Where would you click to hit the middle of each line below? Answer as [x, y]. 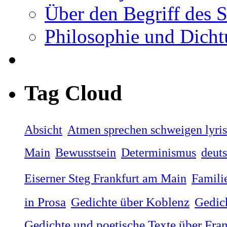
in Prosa [45, 202]
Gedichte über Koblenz [130, 202]
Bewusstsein [86, 152]
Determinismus [159, 152]
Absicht [43, 129]
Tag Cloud [73, 93]
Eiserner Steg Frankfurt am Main [105, 178]
